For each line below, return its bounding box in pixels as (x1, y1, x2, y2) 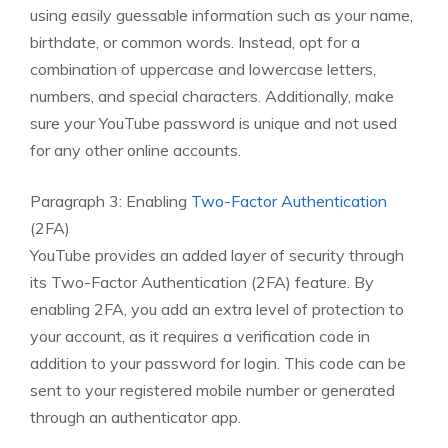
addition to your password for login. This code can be (30, 353, 406, 373)
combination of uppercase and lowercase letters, (30, 59, 376, 79)
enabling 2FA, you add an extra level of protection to (30, 299, 404, 319)
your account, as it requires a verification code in (30, 326, 370, 346)
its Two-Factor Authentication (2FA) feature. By (30, 272, 374, 292)
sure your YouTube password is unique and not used (30, 113, 397, 133)
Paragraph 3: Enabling (30, 191, 191, 211)
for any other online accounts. (30, 140, 241, 160)
